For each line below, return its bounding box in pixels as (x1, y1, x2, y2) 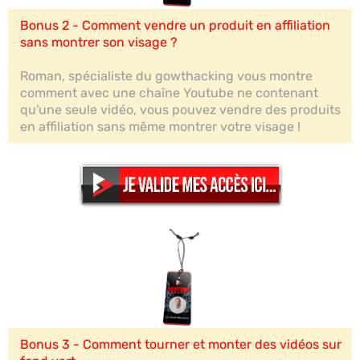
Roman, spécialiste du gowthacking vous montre (20, 67, 313, 84)
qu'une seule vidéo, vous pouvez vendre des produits (20, 101, 341, 117)
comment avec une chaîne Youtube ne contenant (20, 84, 318, 100)
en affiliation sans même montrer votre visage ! (20, 118, 301, 134)
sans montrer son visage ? (20, 34, 178, 50)
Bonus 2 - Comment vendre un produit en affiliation (20, 17, 330, 33)
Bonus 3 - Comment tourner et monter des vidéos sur (20, 336, 342, 352)
